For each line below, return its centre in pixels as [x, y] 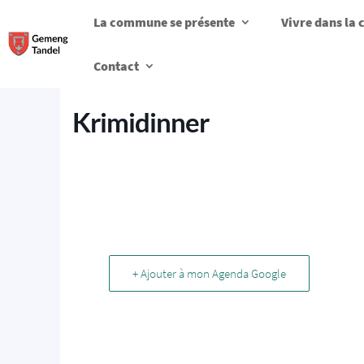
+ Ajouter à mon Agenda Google [209, 273]
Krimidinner [141, 122]
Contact [116, 66]
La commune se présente [164, 22]
